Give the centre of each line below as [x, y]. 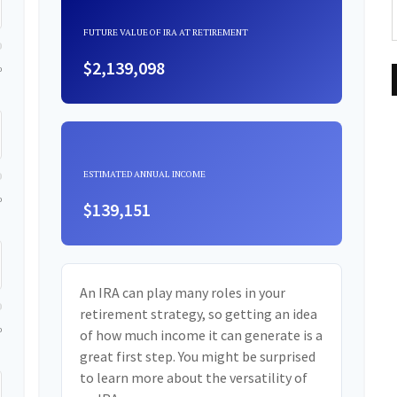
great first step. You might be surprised [198, 357]
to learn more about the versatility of [194, 378]
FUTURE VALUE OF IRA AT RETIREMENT [166, 33]
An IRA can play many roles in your [183, 293]
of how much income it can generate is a [202, 335]
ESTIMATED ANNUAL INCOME [145, 175]
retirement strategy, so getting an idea [199, 314]
